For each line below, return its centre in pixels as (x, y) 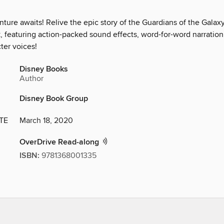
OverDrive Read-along (60, 142)
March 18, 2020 (46, 121)
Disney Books (44, 69)
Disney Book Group (54, 99)
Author (31, 79)
